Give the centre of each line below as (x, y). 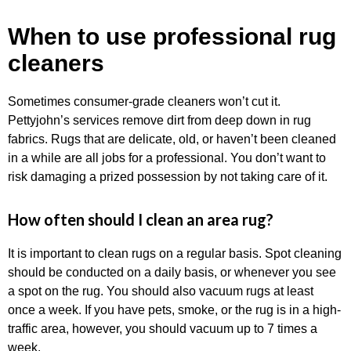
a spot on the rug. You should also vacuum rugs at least (161, 291)
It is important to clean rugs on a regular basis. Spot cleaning (175, 253)
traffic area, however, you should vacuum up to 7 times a (163, 329)
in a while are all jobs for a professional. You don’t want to (167, 158)
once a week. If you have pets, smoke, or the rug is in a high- (174, 310)
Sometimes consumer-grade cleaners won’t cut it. (144, 101)
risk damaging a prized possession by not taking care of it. (168, 177)
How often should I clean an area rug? (141, 219)
